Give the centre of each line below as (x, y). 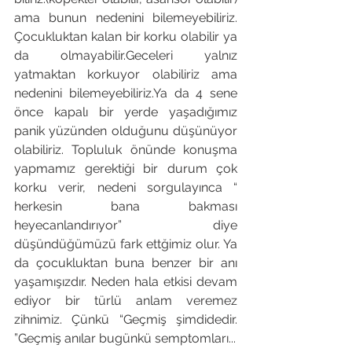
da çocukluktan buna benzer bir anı (126, 263)
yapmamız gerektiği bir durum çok (126, 169)
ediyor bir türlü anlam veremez (126, 301)
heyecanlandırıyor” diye (126, 225)
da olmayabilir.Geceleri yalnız (126, 55)
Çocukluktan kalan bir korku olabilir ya (126, 37)
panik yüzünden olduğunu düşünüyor (126, 131)
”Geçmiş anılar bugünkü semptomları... (125, 338)
